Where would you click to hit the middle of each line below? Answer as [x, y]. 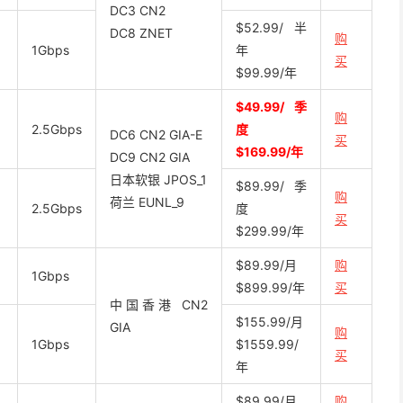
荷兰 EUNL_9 [147, 202]
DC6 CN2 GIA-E [156, 135]
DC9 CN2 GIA [150, 157]
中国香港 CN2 [159, 305]
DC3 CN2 [138, 11]
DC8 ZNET [141, 33]
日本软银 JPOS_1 [158, 180]
